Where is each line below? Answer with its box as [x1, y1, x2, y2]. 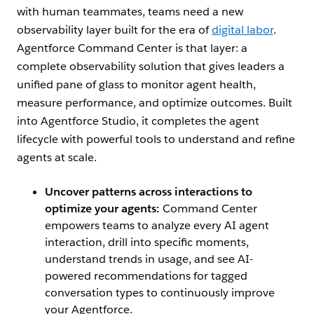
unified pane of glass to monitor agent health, [17, 77, 256, 93]
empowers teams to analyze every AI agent [45, 218, 269, 233]
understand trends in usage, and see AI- [45, 252, 253, 267]
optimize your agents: [45, 201, 160, 217]
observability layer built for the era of [17, 22, 212, 38]
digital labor [212, 22, 273, 38]
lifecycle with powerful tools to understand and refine [17, 132, 295, 147]
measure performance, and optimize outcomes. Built [17, 95, 292, 111]
